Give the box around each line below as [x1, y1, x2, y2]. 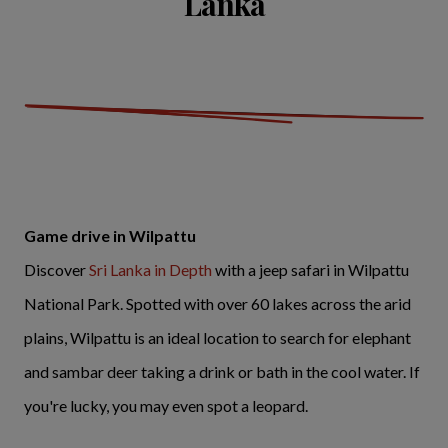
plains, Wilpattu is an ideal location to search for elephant [24, 328, 411, 348]
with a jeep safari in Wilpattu [212, 260, 409, 280]
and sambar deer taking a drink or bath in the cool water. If [24, 362, 420, 382]
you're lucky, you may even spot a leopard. [24, 396, 311, 416]
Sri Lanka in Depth [89, 260, 212, 280]
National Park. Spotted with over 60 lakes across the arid [24, 294, 411, 314]
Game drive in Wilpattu [24, 226, 196, 246]
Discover [24, 260, 89, 280]
